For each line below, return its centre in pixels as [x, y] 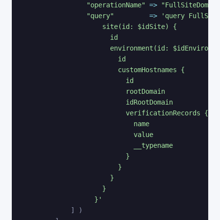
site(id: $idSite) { [100, 26]
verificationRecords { [116, 113]
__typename [98, 145]
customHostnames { [104, 69]
